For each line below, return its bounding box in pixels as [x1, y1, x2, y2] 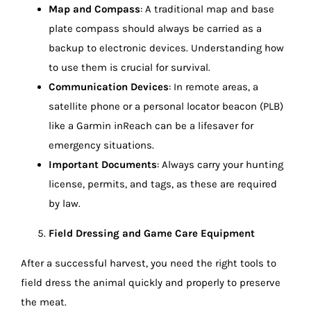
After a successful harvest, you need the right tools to [20, 256, 276, 269]
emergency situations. [48, 138, 154, 151]
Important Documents [48, 158, 157, 171]
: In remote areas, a [168, 80, 258, 93]
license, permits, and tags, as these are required [48, 177, 277, 190]
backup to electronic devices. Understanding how [48, 41, 284, 54]
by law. [48, 196, 81, 210]
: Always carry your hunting [156, 158, 283, 171]
